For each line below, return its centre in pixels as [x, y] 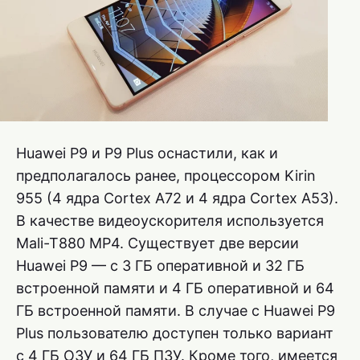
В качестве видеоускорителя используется [170, 220]
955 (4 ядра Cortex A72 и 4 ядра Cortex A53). [177, 198]
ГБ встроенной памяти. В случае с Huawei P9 [176, 310]
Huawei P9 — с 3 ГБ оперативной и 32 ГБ [160, 265]
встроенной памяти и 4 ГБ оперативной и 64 [175, 288]
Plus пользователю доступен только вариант [175, 333]
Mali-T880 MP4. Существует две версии [157, 243]
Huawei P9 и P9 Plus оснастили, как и [147, 153]
